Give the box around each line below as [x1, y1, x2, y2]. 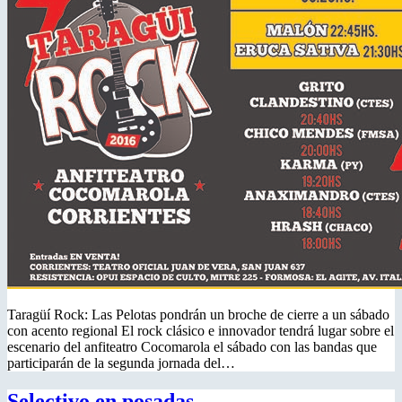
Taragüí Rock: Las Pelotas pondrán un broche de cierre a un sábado [7, 306, 389, 322]
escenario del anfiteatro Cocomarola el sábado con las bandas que [7, 338, 377, 354]
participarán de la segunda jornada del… [7, 354, 235, 371]
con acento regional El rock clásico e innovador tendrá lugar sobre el [7, 322, 394, 338]
